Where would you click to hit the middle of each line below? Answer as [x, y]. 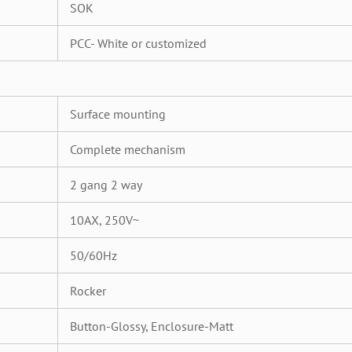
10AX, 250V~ [104, 220]
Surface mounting [118, 114]
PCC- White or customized [138, 43]
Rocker [88, 291]
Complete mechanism [128, 149]
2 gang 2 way [106, 185]
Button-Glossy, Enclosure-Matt [152, 326]
